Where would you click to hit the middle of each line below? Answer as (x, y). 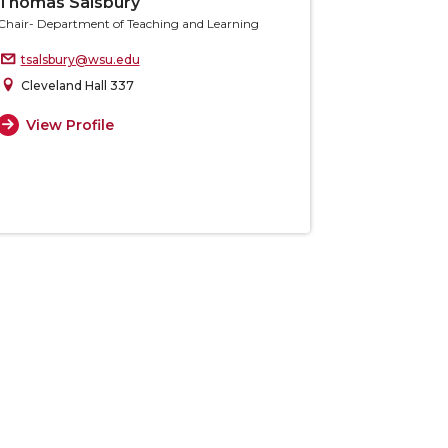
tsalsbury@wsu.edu (80, 59)
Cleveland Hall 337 (77, 85)
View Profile (70, 124)
